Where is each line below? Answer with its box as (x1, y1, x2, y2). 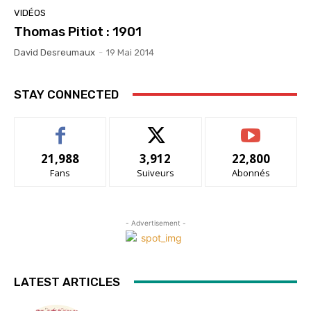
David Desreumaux (14, 47, 95, 58)
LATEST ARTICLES (14, 274, 120, 289)
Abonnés (231, 166, 270, 179)
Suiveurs (136, 166, 174, 179)
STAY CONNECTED (14, 87, 119, 101)
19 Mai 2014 (106, 47, 154, 58)
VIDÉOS (14, 7, 46, 18)
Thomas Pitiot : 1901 (14, 23, 142, 40)
